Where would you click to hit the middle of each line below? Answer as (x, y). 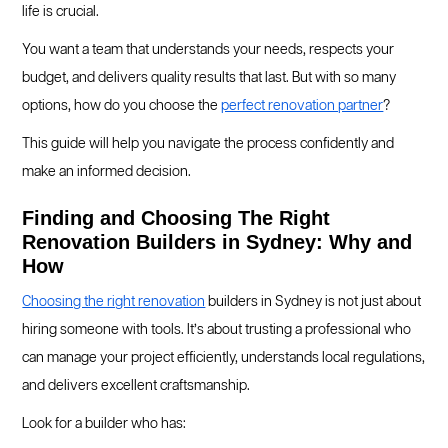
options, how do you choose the (122, 106)
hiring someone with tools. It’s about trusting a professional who (217, 330)
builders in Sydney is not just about (313, 302)
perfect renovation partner (302, 106)
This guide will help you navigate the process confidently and (208, 144)
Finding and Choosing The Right (176, 218)
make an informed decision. (107, 172)
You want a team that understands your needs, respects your (208, 50)
